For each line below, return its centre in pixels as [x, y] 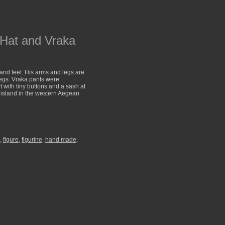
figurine [32, 140]
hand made [61, 140]
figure [11, 140]
